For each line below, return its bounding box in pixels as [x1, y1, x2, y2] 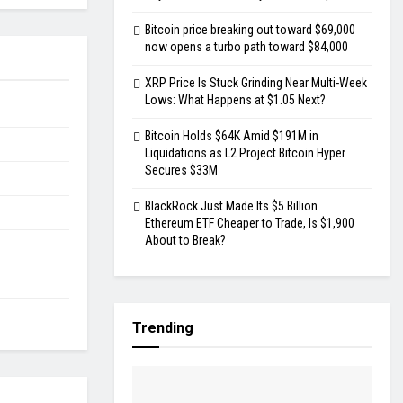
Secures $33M [145, 163, 218, 178]
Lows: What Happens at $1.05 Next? [145, 93, 326, 108]
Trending [132, 319, 193, 337]
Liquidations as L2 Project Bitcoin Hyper [145, 146, 345, 161]
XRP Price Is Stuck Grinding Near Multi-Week [145, 76, 367, 91]
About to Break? [145, 233, 226, 248]
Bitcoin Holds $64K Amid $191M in [145, 129, 318, 144]
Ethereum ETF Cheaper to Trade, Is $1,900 [145, 216, 354, 231]
